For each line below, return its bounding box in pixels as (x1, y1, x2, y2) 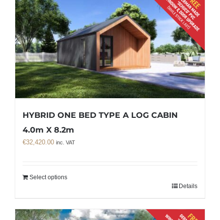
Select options (29, 173, 67, 181)
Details (179, 182, 197, 190)
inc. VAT (56, 139, 75, 145)
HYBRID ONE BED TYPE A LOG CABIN (23, 110, 178, 120)
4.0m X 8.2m (23, 125, 74, 135)
